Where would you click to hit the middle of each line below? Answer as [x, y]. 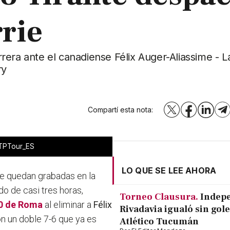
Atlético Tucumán [159, 222]
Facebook [206, 112]
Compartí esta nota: [121, 110]
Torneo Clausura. [159, 197]
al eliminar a [68, 205]
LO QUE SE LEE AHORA [169, 171]
